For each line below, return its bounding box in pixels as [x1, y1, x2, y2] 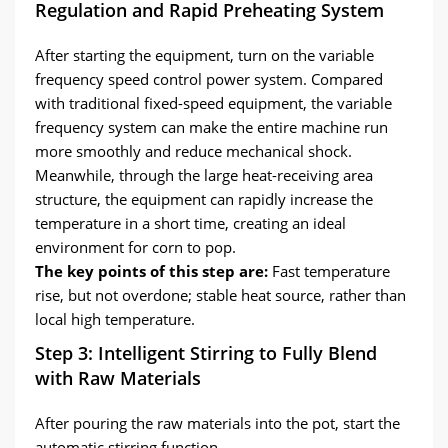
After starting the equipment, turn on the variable [35, 45, 374, 65]
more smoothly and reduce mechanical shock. [35, 141, 352, 161]
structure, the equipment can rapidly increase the [35, 189, 373, 209]
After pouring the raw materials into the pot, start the [35, 413, 400, 433]
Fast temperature [268, 261, 390, 281]
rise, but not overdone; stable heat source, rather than [35, 285, 406, 305]
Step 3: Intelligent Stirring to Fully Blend [35, 341, 377, 365]
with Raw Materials [35, 366, 201, 390]
